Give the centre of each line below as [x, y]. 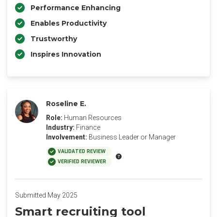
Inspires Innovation [66, 54]
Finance [88, 127]
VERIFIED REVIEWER [82, 162]
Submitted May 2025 [46, 195]
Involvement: [67, 137]
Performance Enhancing [76, 8]
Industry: [60, 127]
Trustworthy [54, 39]
